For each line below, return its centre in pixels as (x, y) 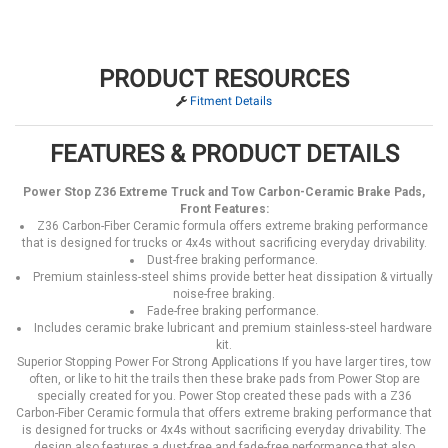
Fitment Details (231, 100)
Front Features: (224, 208)
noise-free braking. (224, 293)
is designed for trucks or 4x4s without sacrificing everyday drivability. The (224, 429)
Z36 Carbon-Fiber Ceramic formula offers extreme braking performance (232, 225)
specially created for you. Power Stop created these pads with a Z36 (224, 395)
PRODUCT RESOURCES (224, 78)
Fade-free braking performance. (232, 310)
